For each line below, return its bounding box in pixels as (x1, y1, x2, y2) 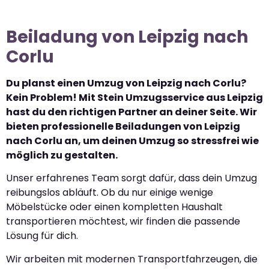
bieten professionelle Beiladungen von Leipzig (6, 119, 240, 133)
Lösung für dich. (6, 229, 78, 243)
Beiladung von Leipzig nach (6, 25, 248, 49)
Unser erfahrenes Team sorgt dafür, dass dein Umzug (6, 171, 257, 186)
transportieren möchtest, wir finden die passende (6, 214, 240, 229)
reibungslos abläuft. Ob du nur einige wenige (6, 186, 213, 200)
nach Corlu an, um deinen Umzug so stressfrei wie (6, 134, 259, 148)
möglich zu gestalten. (6, 148, 118, 162)
